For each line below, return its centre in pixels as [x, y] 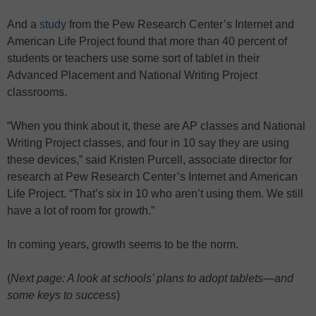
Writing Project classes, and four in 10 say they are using [148, 143]
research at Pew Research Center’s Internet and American [152, 177]
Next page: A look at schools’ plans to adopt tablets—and [152, 278]
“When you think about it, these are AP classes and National [156, 126]
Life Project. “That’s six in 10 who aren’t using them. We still [155, 194]
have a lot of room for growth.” [81, 211]
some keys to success [62, 295]
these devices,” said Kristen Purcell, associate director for [150, 160]
